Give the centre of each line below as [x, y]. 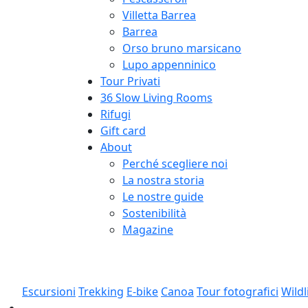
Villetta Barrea [159, 15]
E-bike [142, 291]
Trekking [101, 291]
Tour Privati [130, 81]
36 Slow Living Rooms [156, 98]
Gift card [123, 131]
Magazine [148, 230]
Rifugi [115, 114]
